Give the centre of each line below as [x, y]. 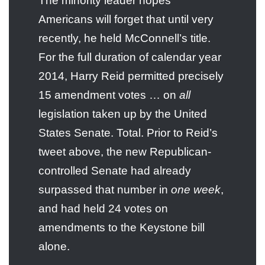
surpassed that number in [105, 190]
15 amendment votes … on [109, 95]
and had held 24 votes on [103, 209]
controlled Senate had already [115, 171]
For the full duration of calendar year [130, 57]
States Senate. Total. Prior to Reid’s [128, 133]
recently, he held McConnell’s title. [125, 38]
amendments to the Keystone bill [122, 228]
